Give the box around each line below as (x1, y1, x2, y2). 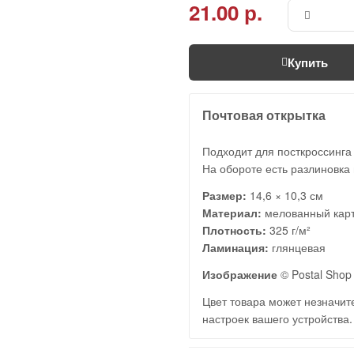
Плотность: (202, 221, 266, 238)
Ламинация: (202, 239, 269, 255)
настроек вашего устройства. (202, 310, 352, 326)
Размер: (202, 186, 247, 203)
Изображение (202, 265, 277, 282)
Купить (287, 53, 328, 71)
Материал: (202, 204, 262, 220)
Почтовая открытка (202, 105, 326, 124)
